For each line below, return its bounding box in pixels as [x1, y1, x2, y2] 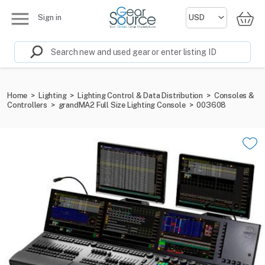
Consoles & [214, 91, 254, 100]
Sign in [38, 13, 62, 22]
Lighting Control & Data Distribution [77, 91, 203, 100]
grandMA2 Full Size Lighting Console [58, 101, 186, 109]
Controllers [7, 101, 47, 109]
